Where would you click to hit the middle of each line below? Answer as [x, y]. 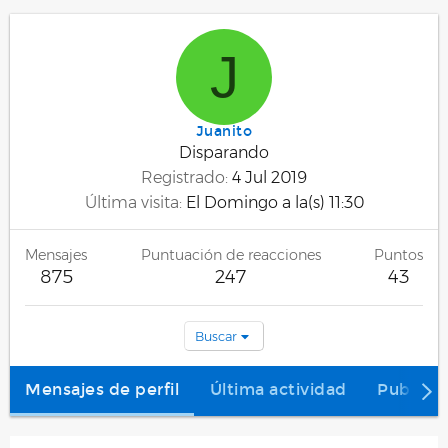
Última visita [131, 202]
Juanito [224, 131]
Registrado [183, 177]
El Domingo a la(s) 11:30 [274, 202]
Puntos [398, 255]
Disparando [224, 152]
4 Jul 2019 [269, 177]
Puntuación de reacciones [230, 255]
